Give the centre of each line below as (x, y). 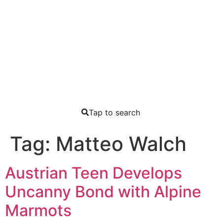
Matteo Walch (121, 144)
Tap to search (114, 112)
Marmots (38, 210)
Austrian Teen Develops (93, 173)
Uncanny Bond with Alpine (103, 191)
